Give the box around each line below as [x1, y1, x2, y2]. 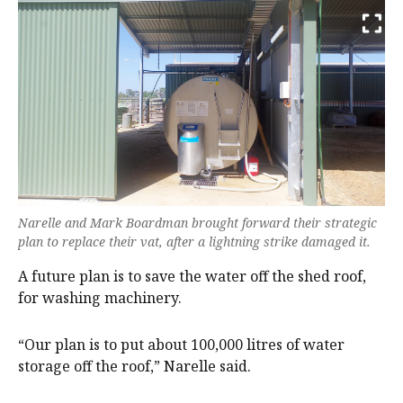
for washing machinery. [18, 287, 182, 308]
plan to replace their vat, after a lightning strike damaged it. [18, 232, 371, 250]
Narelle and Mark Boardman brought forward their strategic [18, 213, 377, 231]
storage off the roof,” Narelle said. [18, 355, 251, 376]
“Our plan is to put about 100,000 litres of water [18, 334, 345, 354]
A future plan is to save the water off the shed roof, [18, 265, 366, 286]
